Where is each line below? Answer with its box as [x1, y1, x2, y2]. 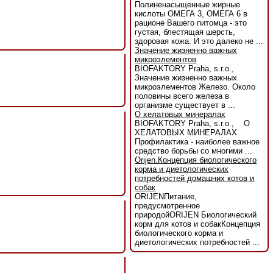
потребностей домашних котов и [135, 174, 255, 183]
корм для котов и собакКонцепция [135, 219, 261, 229]
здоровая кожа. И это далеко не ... [135, 37, 264, 46]
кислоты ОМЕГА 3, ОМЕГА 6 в [135, 9, 248, 19]
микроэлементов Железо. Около [135, 82, 256, 92]
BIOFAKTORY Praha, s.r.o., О [135, 119, 250, 129]
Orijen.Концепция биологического [135, 155, 257, 165]
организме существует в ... [135, 101, 236, 110]
